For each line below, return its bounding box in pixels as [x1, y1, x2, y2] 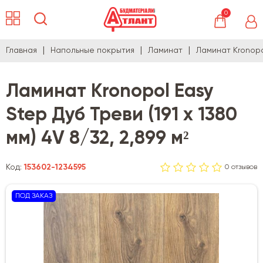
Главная [6, 46, 37, 55]
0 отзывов [225, 164, 257, 171]
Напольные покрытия [50, 46, 134, 55]
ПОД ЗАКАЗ [15, 193, 52, 200]
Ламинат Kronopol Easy [6, 82, 214, 102]
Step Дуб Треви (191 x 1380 [6, 106, 237, 125]
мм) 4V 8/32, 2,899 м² [6, 129, 189, 149]
